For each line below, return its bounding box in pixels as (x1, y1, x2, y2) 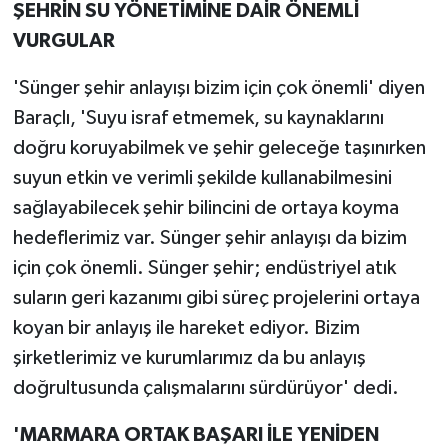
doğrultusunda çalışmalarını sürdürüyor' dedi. (12, 378, 399, 399)
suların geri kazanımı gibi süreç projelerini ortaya (12, 288, 420, 309)
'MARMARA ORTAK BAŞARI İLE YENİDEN (12, 425, 379, 446)
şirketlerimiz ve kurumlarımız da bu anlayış (12, 348, 366, 369)
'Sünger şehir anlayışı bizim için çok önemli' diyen (12, 78, 425, 99)
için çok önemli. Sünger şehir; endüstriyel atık (12, 258, 396, 279)
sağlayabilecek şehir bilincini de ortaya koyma (12, 198, 399, 219)
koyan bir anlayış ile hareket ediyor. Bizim (12, 318, 360, 339)
